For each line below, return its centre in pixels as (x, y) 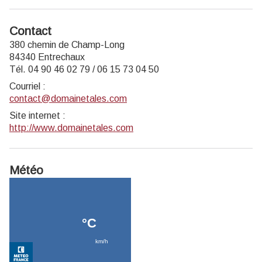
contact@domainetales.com (68, 99)
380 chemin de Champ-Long (67, 45)
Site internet (35, 116)
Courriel (25, 86)
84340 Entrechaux (47, 57)
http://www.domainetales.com (71, 128)
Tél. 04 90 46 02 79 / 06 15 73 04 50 (84, 69)
